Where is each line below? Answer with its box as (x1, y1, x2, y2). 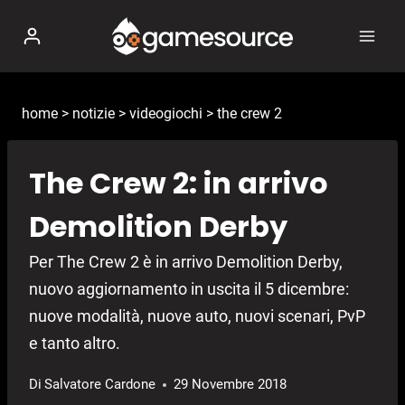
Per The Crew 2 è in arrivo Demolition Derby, (29, 252, 343, 272)
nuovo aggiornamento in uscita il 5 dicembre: (29, 279, 349, 299)
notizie (72, 105, 115, 122)
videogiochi (129, 105, 202, 122)
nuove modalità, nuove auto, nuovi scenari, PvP (29, 306, 365, 326)
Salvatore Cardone (44, 376, 156, 393)
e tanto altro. (29, 334, 120, 353)
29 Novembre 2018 (174, 376, 287, 393)
